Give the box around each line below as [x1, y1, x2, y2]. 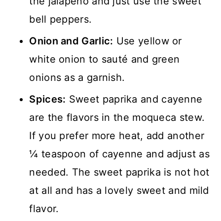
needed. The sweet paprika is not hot [29, 166, 210, 179]
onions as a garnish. [29, 72, 125, 84]
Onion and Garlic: [29, 35, 113, 47]
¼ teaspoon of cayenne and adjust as [29, 148, 210, 160]
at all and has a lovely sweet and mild [29, 184, 209, 197]
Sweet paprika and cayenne [66, 93, 203, 106]
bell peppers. [29, 13, 92, 26]
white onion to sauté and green [29, 53, 180, 66]
